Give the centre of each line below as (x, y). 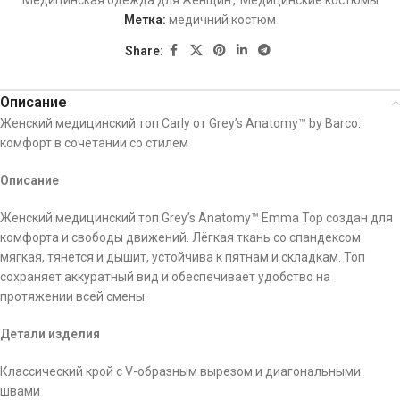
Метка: (145, 20)
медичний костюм (222, 20)
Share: (144, 50)
